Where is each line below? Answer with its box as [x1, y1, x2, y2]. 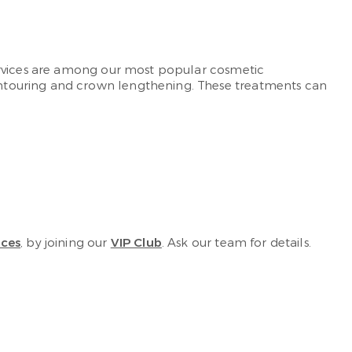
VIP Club [110, 235, 162, 251]
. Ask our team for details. [161, 235, 311, 251]
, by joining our [20, 235, 111, 251]
